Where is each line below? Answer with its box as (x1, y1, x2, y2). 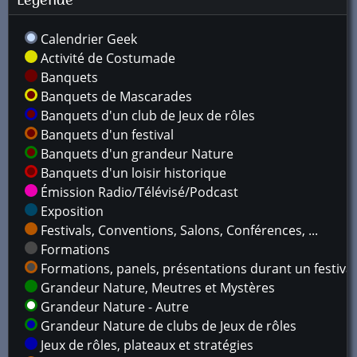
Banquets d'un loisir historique (37, 164, 226, 182)
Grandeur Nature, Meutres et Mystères (37, 279, 275, 296)
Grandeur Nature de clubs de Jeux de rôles (37, 317, 296, 335)
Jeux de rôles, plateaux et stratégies (37, 336, 253, 354)
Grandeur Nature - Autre (37, 298, 189, 316)
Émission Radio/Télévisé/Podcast (37, 183, 238, 201)
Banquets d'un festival (37, 126, 174, 143)
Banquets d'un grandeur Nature (37, 145, 233, 163)
